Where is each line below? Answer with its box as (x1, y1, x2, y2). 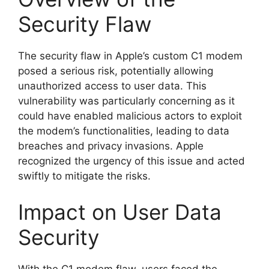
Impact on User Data (18, 199, 222, 225)
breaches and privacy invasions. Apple (18, 140, 204, 152)
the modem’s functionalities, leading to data (18, 125, 229, 137)
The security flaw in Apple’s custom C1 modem (18, 50, 243, 62)
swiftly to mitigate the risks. (18, 170, 151, 182)
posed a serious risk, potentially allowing (18, 65, 213, 77)
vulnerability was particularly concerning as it (18, 95, 235, 107)
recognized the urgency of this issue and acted (18, 155, 245, 167)
